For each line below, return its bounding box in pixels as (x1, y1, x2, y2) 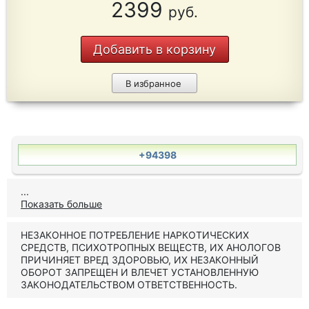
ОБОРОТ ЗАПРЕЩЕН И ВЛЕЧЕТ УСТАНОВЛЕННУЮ (21, 266, 259, 278)
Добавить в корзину (93, 42, 216, 57)
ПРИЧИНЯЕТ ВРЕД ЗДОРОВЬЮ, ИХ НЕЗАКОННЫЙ (21, 254, 259, 266)
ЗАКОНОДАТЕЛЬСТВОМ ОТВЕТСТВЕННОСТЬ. (21, 279, 237, 290)
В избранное (125, 78, 181, 89)
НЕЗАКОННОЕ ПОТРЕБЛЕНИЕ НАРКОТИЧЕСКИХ (21, 229, 249, 241)
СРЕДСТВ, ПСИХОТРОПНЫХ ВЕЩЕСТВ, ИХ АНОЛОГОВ (21, 241, 281, 253)
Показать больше (21, 198, 102, 210)
